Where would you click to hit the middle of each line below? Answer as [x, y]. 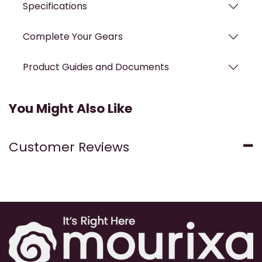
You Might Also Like [70, 108]
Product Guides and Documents [96, 67]
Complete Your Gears [73, 37]
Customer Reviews [69, 147]
